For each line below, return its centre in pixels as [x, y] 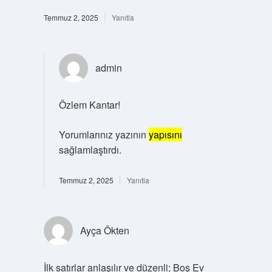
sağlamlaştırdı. [90, 149]
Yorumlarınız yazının [104, 134]
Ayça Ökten [104, 230]
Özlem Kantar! [89, 104]
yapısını [165, 134]
